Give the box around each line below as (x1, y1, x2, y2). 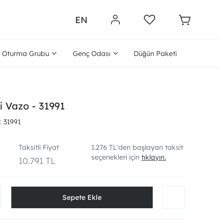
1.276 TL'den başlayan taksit (91, 143, 183, 152)
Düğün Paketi (133, 49, 177, 58)
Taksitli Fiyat (19, 143, 59, 152)
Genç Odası (72, 49, 110, 58)
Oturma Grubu (2, 49, 50, 58)
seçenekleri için (91, 153, 141, 162)
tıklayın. (141, 153, 166, 162)
